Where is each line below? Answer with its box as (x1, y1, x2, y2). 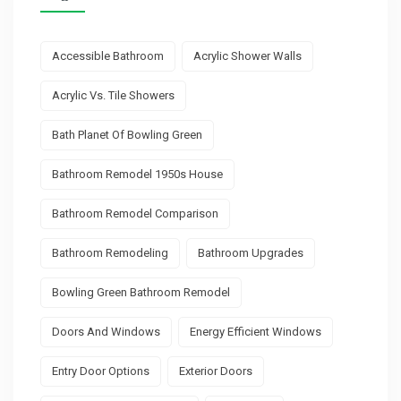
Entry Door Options (52, 363, 149, 378)
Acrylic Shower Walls (193, 48, 302, 63)
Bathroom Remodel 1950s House (52, 166, 223, 181)
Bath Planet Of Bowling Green (52, 127, 202, 141)
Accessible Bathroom (52, 48, 164, 63)
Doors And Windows (52, 324, 160, 338)
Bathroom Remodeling (52, 245, 168, 260)
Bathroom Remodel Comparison (52, 206, 218, 220)
